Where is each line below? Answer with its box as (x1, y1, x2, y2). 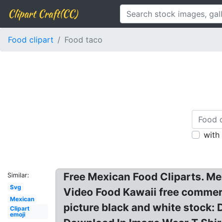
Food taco (64, 35, 103, 45)
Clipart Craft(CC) (8, 6, 77, 21)
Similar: (7, 171, 29, 179)
